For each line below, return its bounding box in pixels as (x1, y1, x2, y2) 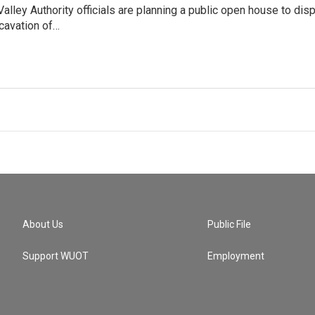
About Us (22, 219, 63, 231)
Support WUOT (22, 250, 89, 262)
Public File (207, 219, 252, 231)
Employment (207, 250, 265, 262)
